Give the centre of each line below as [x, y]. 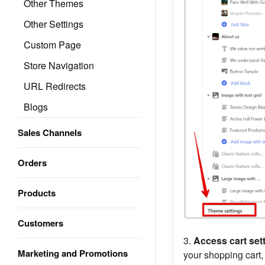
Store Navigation [59, 65]
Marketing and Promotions [73, 253]
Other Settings [54, 24]
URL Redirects [55, 86]
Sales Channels [50, 132]
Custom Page [52, 45]
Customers [41, 223]
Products [37, 193]
